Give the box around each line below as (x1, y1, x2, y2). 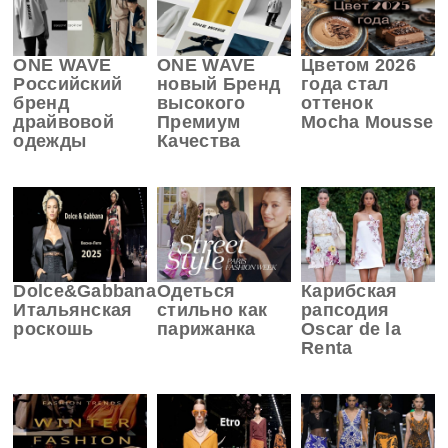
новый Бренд (157, 73, 281, 94)
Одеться (157, 281, 236, 302)
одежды (13, 130, 87, 151)
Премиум (157, 111, 241, 132)
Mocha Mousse (301, 111, 434, 132)
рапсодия (301, 300, 390, 321)
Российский (13, 73, 123, 94)
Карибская (301, 281, 398, 302)
